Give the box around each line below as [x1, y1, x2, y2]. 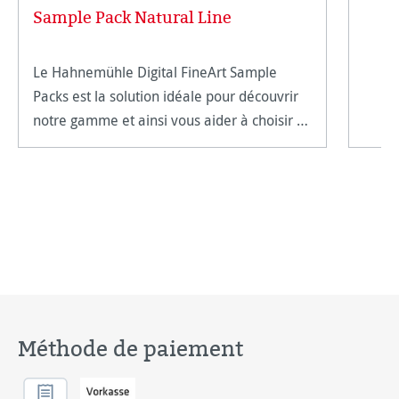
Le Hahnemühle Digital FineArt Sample [33, 61, 277, 82]
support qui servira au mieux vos [33, 134, 239, 154]
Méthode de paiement [18, 333, 243, 363]
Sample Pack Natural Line [33, 6, 232, 29]
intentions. [33, 158, 102, 178]
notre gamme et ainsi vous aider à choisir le [33, 110, 308, 130]
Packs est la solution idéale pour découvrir [33, 85, 298, 106]
